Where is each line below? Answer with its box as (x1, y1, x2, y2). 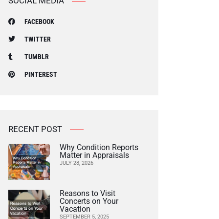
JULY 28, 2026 (59, 160, 93, 167)
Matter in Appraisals (59, 151, 129, 160)
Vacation (59, 204, 90, 214)
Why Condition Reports (59, 143, 138, 153)
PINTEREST (24, 70, 57, 79)
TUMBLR (24, 53, 49, 61)
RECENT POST (8, 124, 62, 134)
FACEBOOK (24, 18, 54, 26)
